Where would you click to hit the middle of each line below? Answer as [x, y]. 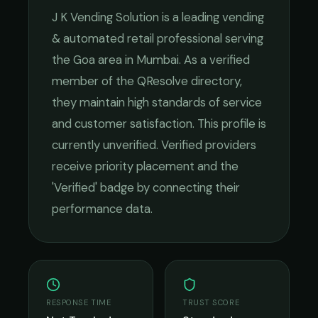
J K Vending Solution [105, 17]
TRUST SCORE [211, 302]
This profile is [230, 124]
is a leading [191, 17]
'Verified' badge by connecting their [146, 187]
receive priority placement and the [145, 166]
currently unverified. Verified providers [154, 145]
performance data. [102, 209]
